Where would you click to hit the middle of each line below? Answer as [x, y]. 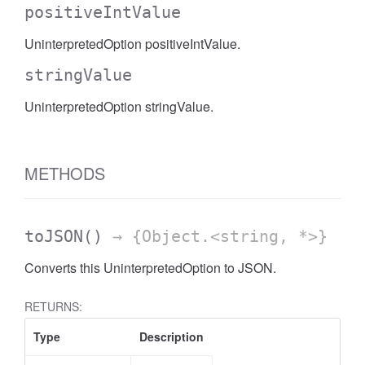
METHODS [65, 173]
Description [172, 336]
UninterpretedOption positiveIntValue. [132, 44]
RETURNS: [53, 306]
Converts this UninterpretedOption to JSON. [150, 268]
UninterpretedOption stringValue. [119, 106]
